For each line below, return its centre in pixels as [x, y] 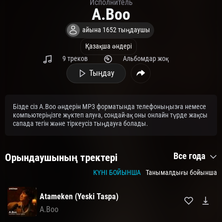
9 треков [75, 59]
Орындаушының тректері [61, 158]
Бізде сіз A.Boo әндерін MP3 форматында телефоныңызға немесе [110, 107]
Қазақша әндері [109, 47]
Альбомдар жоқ [145, 59]
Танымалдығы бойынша [181, 173]
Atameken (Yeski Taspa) [79, 196]
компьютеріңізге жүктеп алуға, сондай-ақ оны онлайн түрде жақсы [110, 115]
